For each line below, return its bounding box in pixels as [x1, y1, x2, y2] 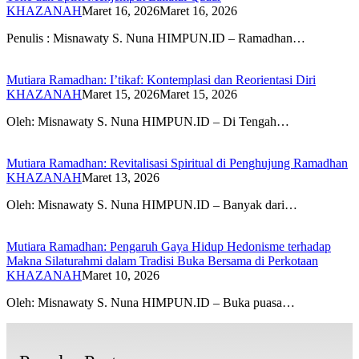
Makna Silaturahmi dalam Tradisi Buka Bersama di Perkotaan [6, 253, 318, 268]
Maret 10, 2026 [82, 268, 159, 282]
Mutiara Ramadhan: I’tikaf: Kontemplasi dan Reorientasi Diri [6, 72, 316, 87]
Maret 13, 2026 [82, 170, 159, 184]
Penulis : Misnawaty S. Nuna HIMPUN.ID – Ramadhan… [6, 30, 305, 45]
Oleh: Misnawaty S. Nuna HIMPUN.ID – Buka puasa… [6, 295, 295, 309]
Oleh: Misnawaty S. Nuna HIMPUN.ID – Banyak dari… [6, 197, 297, 212]
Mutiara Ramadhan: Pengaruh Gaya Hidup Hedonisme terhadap [6, 239, 331, 253]
